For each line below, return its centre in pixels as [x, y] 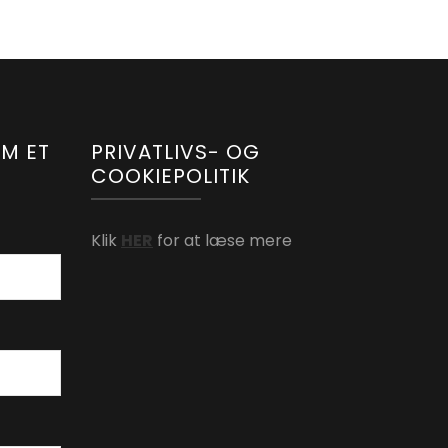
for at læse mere [222, 240]
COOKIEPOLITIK [170, 176]
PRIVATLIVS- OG [175, 152]
